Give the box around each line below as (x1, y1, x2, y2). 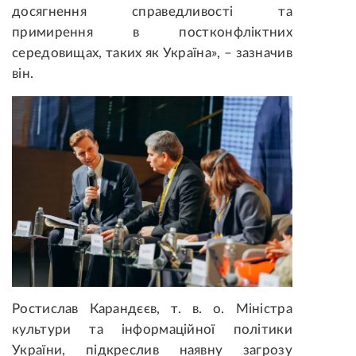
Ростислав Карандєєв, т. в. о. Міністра (12, 302, 292, 316)
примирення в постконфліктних (12, 25, 292, 39)
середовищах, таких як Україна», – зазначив (12, 45, 292, 60)
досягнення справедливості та (12, 4, 292, 18)
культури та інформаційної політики (12, 323, 292, 337)
